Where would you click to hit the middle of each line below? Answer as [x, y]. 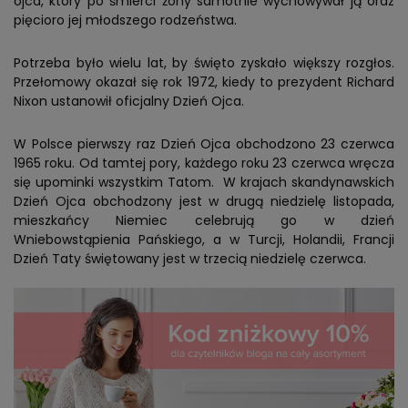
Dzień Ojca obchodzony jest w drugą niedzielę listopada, [204, 202]
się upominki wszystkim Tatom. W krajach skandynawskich [204, 183]
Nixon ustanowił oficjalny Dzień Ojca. [129, 102]
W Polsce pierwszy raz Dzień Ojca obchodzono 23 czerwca [204, 144]
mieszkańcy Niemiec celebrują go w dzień [204, 221]
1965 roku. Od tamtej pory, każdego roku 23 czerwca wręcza [204, 163]
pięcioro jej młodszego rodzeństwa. [125, 20]
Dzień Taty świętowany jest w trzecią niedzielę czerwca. [190, 259]
